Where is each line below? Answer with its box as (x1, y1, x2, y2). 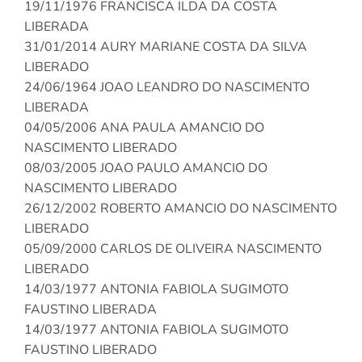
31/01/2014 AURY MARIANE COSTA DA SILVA (24, 38, 307, 57)
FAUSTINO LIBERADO (24, 341, 157, 360)
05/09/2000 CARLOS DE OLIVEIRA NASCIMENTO (24, 240, 322, 259)
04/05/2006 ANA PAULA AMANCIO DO (24, 119, 264, 137)
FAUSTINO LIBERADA (24, 301, 157, 319)
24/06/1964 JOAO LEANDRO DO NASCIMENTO (24, 78, 309, 97)
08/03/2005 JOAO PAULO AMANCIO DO (24, 159, 267, 178)
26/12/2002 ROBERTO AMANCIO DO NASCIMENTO (24, 200, 337, 218)
